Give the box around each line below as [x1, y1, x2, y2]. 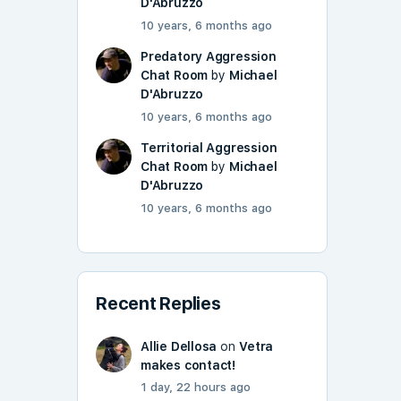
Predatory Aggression [141, 49, 277, 64]
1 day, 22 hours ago [141, 380, 251, 395]
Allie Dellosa [141, 339, 218, 354]
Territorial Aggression [141, 141, 277, 156]
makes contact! [141, 358, 236, 373]
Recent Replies [96, 293, 221, 315]
